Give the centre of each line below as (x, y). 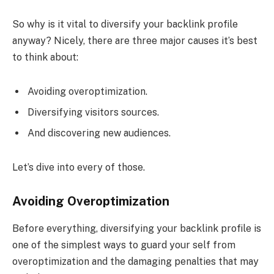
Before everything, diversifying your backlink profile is (137, 228)
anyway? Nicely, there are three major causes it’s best (135, 41)
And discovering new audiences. (99, 133)
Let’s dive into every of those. (79, 167)
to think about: (45, 57)
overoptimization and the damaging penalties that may (135, 261)
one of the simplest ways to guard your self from (124, 245)
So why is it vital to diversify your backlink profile (125, 24)
